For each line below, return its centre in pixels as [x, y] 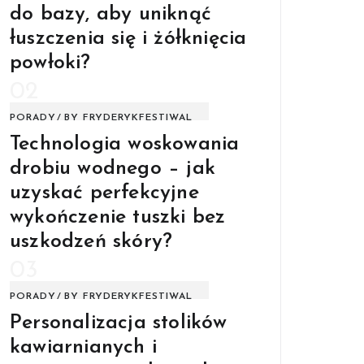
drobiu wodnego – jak [113, 168]
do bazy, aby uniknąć [110, 14]
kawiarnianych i [83, 347]
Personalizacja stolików [119, 323]
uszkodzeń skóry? [91, 241]
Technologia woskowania [125, 144]
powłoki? [50, 63]
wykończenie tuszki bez [118, 217]
